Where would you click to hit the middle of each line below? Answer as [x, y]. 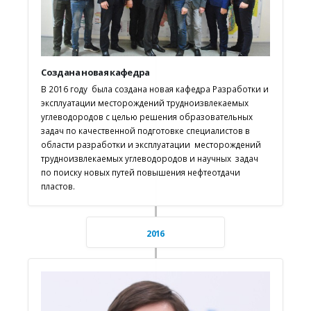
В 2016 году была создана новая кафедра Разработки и [155, 89]
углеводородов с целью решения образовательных [147, 117]
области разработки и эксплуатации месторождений [151, 145]
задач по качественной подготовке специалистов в [146, 131]
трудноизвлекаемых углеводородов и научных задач [150, 159]
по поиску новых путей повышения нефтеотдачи [141, 173]
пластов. [58, 186]
